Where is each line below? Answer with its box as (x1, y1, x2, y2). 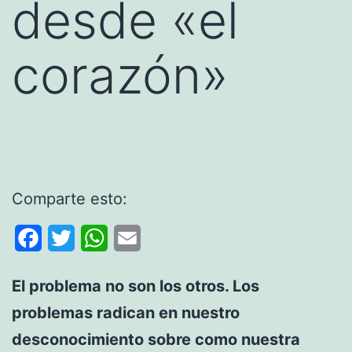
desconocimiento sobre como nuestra (12, 329, 300, 349)
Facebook (42, 229, 101, 246)
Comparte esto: (12, 189, 127, 208)
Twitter (75, 229, 116, 246)
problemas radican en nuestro (12, 302, 240, 322)
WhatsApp (108, 229, 169, 246)
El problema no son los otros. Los (12, 276, 259, 295)
